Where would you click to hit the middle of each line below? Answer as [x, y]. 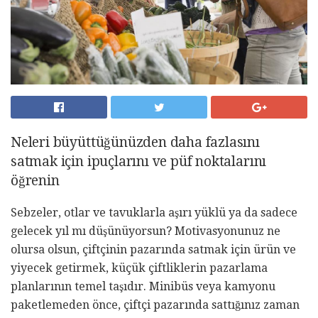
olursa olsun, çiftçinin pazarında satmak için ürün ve [153, 249]
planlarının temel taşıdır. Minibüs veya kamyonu [143, 286]
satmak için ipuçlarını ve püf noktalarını [139, 161]
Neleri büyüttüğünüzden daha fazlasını [135, 142]
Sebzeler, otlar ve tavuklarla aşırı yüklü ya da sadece [154, 212]
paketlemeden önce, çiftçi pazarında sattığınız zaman [155, 305]
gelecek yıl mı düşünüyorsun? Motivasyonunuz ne [146, 231]
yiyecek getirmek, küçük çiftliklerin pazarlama [139, 268]
